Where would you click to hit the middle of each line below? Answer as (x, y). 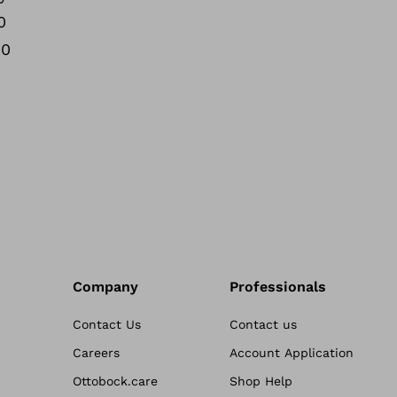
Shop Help (261, 381)
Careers (97, 353)
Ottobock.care (116, 381)
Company (106, 287)
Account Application (292, 353)
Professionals (278, 287)
